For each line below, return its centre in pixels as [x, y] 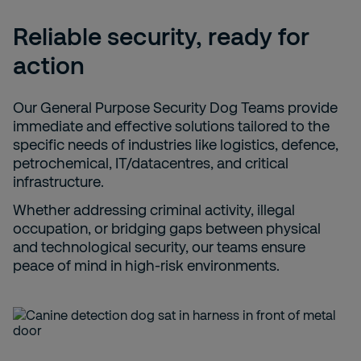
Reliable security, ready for [161, 35]
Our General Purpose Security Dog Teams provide [175, 107]
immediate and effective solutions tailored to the [171, 126]
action [49, 64]
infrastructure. [58, 181]
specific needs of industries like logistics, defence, [176, 144]
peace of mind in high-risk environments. [146, 265]
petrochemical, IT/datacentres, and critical [151, 163]
